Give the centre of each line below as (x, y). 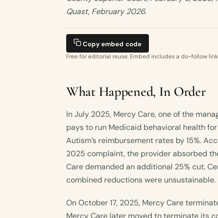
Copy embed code (112, 44)
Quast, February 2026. (106, 11)
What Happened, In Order (136, 91)
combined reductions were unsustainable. (141, 180)
